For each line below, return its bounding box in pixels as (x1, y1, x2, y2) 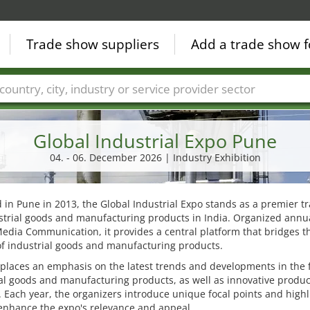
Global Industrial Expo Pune (33, 128, 277, 154)
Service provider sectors (188, 102, 302, 116)
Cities (66, 102, 92, 116)
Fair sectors (113, 102, 167, 116)
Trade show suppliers (26, 35, 159, 53)
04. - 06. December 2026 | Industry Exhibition (49, 151, 261, 164)
